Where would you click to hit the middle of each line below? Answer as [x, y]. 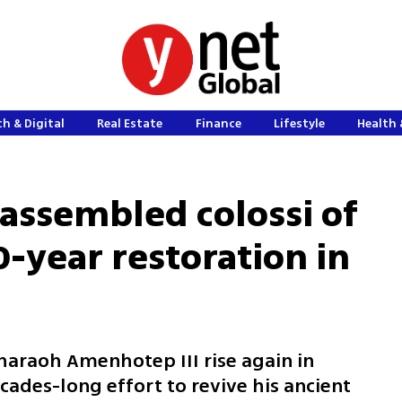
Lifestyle [300, 123]
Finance [218, 123]
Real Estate [130, 123]
